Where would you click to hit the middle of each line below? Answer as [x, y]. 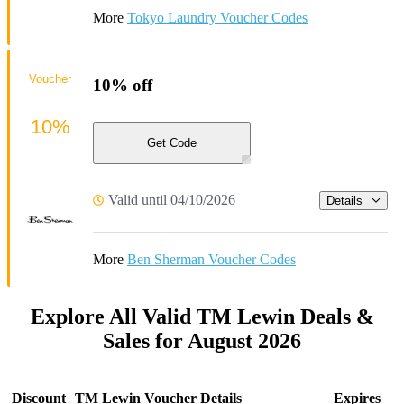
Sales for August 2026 [202, 341]
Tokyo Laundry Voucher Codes [217, 18]
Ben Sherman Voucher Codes [211, 260]
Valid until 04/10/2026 [172, 200]
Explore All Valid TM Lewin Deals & [202, 317]
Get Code [172, 143]
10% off [123, 86]
